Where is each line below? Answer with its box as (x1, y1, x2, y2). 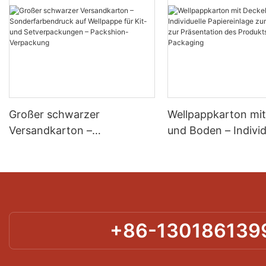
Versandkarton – (9, 123, 92, 137)
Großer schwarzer (9, 107, 100, 121)
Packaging (167, 188, 220, 201)
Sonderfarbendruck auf (9, 140, 126, 153)
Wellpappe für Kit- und (9, 156, 122, 169)
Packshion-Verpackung (9, 188, 125, 201)
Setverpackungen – (9, 172, 106, 185)
